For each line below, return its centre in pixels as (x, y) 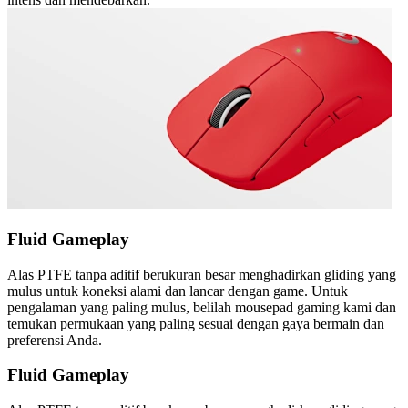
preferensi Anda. (55, 340)
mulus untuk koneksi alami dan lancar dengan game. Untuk (178, 291)
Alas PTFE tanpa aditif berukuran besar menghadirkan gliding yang (202, 274)
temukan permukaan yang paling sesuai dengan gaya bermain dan (196, 323)
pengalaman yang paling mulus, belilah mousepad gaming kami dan (202, 307)
